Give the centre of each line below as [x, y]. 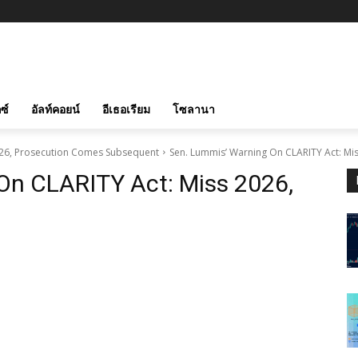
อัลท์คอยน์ [56, 109]
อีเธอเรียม [126, 109]
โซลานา [194, 109]
